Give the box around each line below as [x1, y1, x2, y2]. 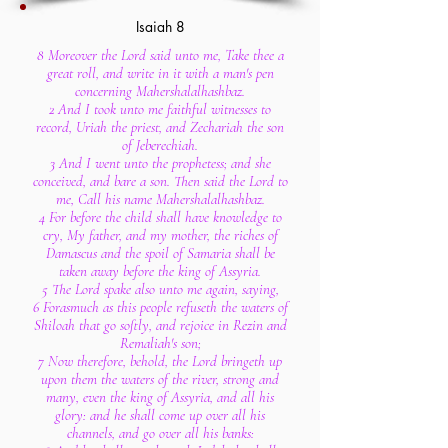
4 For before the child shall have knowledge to [38, 208, 282, 226]
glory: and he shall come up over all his [55, 406, 265, 424]
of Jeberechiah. [122, 136, 198, 154]
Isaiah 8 [135, 17, 185, 36]
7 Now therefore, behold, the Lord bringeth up [38, 352, 282, 370]
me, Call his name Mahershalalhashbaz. [55, 190, 265, 208]
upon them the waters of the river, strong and [41, 370, 279, 388]
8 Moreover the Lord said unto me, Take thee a [36, 46, 284, 64]
